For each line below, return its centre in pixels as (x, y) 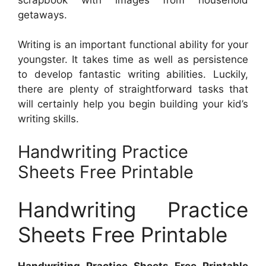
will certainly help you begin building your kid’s (133, 104)
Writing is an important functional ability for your (133, 45)
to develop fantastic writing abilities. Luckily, (133, 75)
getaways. (42, 15)
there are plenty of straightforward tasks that (133, 89)
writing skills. (48, 119)
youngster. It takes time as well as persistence (133, 60)
